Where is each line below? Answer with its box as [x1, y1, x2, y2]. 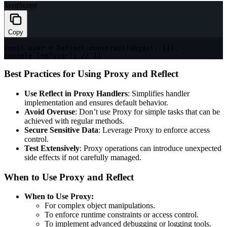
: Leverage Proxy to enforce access [98, 126, 210, 135]
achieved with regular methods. [24, 117, 124, 126]
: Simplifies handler [128, 89, 190, 98]
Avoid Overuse [24, 107, 75, 117]
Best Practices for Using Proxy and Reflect [4, 68, 178, 80]
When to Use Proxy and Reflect [4, 171, 134, 182]
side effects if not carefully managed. [24, 153, 141, 162]
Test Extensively [24, 144, 80, 153]
